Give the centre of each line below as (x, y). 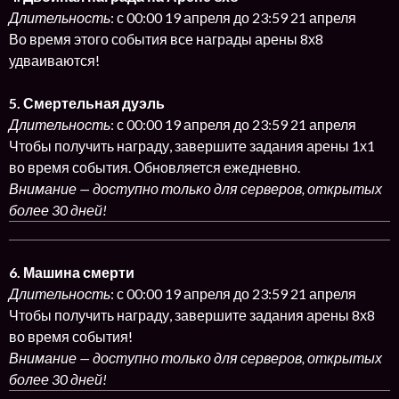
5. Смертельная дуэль (87, 103)
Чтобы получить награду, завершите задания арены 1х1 (192, 146)
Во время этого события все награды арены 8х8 (166, 39)
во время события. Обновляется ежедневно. (155, 167)
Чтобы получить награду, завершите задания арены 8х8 (192, 315)
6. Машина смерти (72, 272)
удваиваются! (54, 60)
